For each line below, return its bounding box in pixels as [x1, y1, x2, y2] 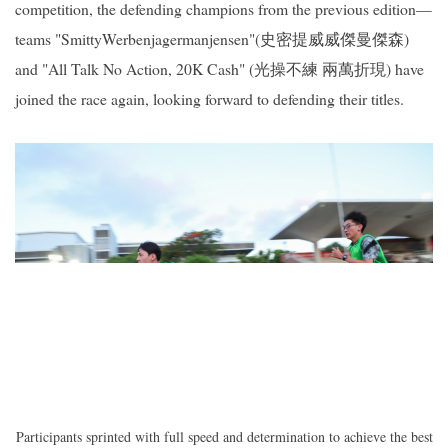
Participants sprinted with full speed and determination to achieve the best [15, 426, 433, 446]
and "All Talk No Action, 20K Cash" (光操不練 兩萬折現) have [15, 58, 424, 80]
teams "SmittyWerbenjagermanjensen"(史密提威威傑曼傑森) [15, 28, 409, 50]
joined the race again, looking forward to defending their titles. [15, 88, 404, 110]
